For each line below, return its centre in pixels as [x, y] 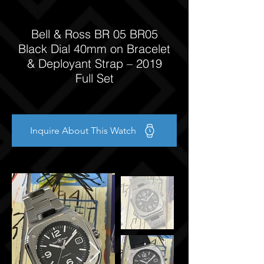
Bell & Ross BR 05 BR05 [94, 34]
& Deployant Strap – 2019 [94, 63]
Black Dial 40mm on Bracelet [94, 49]
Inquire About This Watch [83, 131]
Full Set [94, 78]
